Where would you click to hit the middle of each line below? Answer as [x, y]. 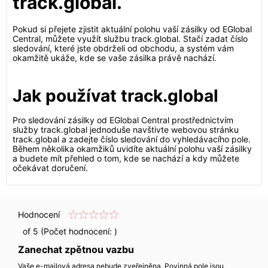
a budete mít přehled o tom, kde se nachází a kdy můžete [126, 158]
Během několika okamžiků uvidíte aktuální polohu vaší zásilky [132, 149]
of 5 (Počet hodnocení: [66, 231]
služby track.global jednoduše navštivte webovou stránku [126, 130]
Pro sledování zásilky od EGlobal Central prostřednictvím [123, 120]
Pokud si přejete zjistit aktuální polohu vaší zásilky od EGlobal [132, 29]
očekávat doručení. [50, 168]
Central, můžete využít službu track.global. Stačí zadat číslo [130, 39]
